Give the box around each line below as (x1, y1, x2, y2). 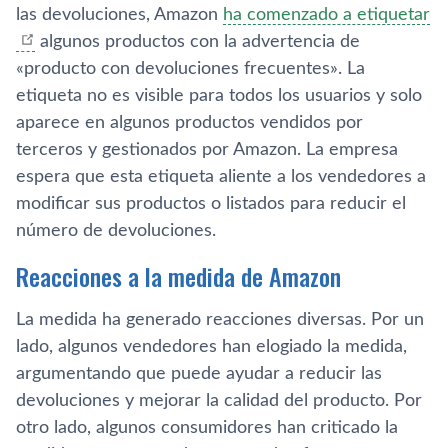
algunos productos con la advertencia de (35, 33, 360, 51)
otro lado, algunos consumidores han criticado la (16, 419, 398, 437)
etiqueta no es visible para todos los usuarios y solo (16, 87, 422, 105)
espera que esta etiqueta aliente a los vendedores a (16, 168, 426, 186)
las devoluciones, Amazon (16, 6, 223, 24)
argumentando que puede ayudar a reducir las (16, 365, 382, 383)
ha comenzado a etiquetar (223, 6, 430, 24)
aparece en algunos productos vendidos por (16, 114, 363, 132)
